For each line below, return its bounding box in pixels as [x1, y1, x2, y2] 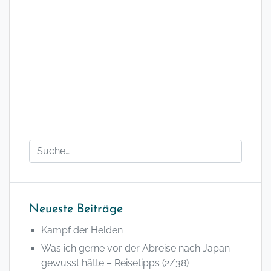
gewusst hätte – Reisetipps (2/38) [41, 256, 189, 269]
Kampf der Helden [41, 224, 123, 236]
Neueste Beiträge [29, 203, 123, 215]
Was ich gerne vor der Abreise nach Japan [41, 242, 230, 254]
